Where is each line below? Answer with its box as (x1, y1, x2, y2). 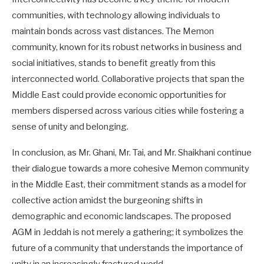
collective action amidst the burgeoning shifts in (12, 194, 203, 206)
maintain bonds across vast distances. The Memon (12, 25, 214, 37)
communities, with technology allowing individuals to (12, 9, 220, 21)
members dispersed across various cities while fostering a (12, 105, 244, 116)
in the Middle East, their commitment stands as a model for (12, 179, 246, 190)
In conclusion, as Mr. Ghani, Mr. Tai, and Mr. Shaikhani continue (12, 147, 252, 158)
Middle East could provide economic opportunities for (12, 89, 226, 100)
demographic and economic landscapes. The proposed (12, 210, 231, 222)
